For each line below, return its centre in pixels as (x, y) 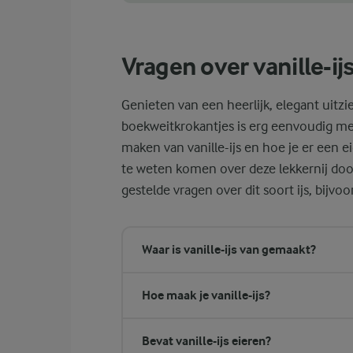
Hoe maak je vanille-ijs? (206, 295)
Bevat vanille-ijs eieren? (206, 341)
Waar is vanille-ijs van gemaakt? (229, 249)
